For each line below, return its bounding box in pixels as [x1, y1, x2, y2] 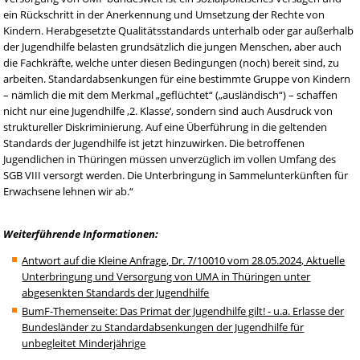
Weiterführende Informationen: [3, 226, 159, 241]
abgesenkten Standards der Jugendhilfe [22, 284, 210, 300]
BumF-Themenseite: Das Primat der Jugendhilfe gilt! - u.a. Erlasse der [22, 303, 345, 318]
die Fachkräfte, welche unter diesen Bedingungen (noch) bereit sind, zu [3, 55, 340, 70]
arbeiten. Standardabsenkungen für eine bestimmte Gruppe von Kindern [3, 71, 351, 86]
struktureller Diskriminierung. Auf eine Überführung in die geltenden [3, 119, 328, 134]
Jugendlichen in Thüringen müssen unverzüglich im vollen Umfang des [3, 151, 337, 166]
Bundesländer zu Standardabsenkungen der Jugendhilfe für [22, 319, 305, 334]
